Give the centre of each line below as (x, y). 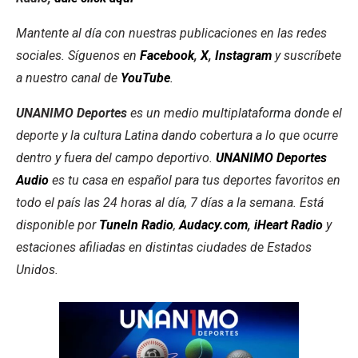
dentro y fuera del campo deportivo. (116, 158)
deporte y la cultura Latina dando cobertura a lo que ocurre (177, 136)
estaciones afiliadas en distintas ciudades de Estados (164, 248)
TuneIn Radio (136, 225)
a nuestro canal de (68, 78)
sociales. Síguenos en (78, 56)
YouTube (145, 78)
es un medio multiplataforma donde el (235, 113)
